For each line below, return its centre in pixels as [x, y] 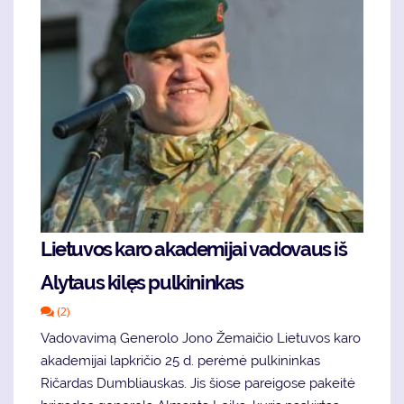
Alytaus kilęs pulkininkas [142, 283]
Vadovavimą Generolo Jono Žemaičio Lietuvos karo [201, 339]
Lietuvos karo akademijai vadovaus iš [194, 249]
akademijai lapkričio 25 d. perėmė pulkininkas [180, 361]
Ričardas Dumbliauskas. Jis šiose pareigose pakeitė [198, 384]
